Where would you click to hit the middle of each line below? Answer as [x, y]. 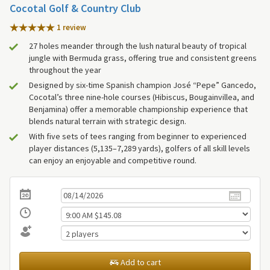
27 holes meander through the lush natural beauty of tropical [138, 46]
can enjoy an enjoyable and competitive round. [113, 161]
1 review [71, 28]
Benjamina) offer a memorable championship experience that [138, 109]
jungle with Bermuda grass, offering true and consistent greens [143, 58]
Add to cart [140, 262]
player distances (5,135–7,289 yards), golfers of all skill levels [140, 149]
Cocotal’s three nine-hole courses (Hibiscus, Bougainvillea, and [142, 97]
